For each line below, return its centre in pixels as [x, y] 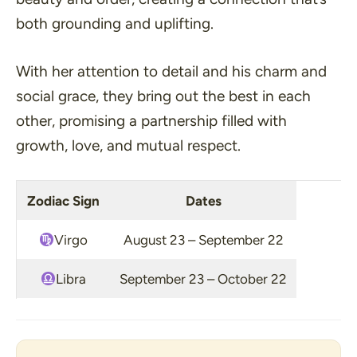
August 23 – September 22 [203, 240]
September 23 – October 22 [203, 279]
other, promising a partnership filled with [151, 120]
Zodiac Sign [63, 201]
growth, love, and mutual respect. [128, 145]
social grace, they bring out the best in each [163, 96]
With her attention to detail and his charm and [171, 71]
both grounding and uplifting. [115, 24]
